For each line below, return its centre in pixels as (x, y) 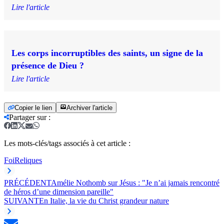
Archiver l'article (89, 108)
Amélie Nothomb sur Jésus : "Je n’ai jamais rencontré (135, 183)
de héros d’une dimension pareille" (59, 192)
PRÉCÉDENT (27, 183)
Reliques (28, 160)
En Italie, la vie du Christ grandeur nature (104, 201)
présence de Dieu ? (48, 66)
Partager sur (28, 117)
